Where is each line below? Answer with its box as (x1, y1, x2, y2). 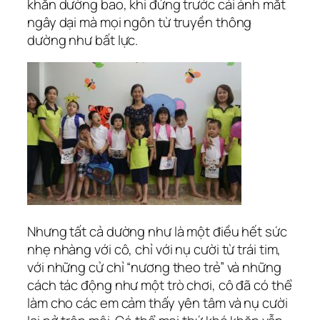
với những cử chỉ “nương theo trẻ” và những (27, 257, 281, 276)
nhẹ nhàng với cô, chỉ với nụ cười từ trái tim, (27, 239, 281, 259)
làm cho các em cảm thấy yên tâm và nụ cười (27, 293, 288, 312)
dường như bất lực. (27, 30, 139, 49)
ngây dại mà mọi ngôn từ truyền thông (27, 12, 252, 31)
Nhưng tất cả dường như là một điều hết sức (27, 221, 287, 241)
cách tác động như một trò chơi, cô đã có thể (27, 275, 292, 294)
